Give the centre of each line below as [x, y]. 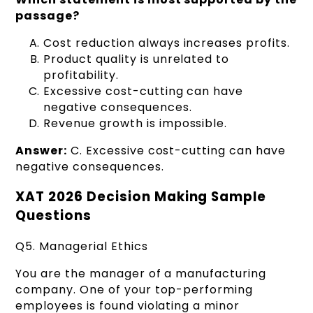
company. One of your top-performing [134, 290]
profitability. [81, 75]
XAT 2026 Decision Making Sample [141, 197]
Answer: [42, 150]
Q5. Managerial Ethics [82, 246]
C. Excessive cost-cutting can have [176, 150]
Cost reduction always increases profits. [167, 43]
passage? [48, 15]
